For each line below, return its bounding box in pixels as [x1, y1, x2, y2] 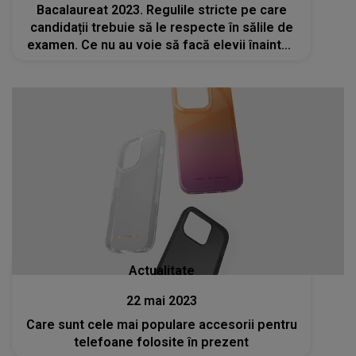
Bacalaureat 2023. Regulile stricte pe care [36, 2, 287, 18]
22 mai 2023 [126, 292, 197, 308]
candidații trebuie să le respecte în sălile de [29, 20, 293, 36]
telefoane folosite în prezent [74, 334, 250, 350]
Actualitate [128, 262, 195, 278]
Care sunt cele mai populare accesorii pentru [25, 316, 297, 332]
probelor [135, 55, 188, 71]
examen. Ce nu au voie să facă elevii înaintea [26, 37, 296, 53]
